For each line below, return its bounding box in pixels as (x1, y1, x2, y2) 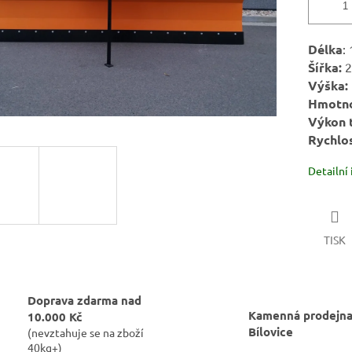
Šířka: (307, 59, 342, 76)
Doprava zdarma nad (27, 291, 141, 308)
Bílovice (248, 323, 293, 339)
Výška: (307, 77, 348, 94)
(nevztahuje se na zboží (27, 324, 144, 339)
